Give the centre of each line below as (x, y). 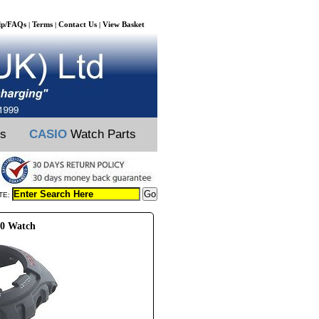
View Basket (124, 24)
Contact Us (78, 24)
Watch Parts (101, 134)
